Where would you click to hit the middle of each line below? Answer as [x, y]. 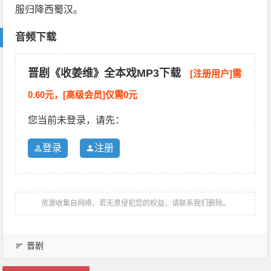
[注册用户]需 [216, 73]
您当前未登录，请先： [77, 120]
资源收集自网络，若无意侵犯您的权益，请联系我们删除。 [135, 203]
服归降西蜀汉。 [49, 9]
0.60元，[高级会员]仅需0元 [83, 95]
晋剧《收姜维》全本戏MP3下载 [106, 73]
